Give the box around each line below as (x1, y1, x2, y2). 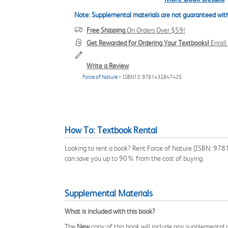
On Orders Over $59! (125, 26, 185, 34)
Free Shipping (87, 26, 125, 34)
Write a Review (87, 62, 129, 70)
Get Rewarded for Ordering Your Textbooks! (87, 39, 209, 47)
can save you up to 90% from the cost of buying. (65, 154, 204, 162)
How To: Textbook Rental (65, 125, 157, 135)
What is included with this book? (65, 207, 155, 215)
